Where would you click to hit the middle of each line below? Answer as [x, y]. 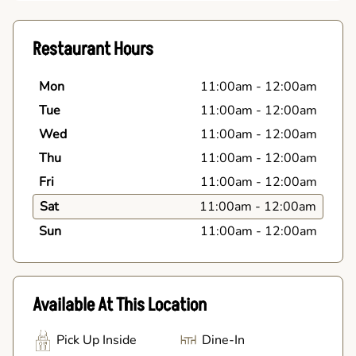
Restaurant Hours [93, 49]
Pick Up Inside [97, 340]
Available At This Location [120, 305]
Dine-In [223, 340]
